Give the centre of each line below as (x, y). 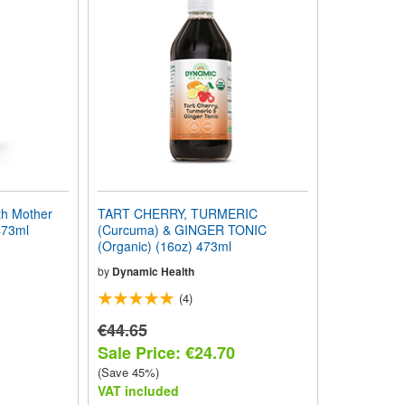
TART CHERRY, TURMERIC (177, 213)
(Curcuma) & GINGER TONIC (182, 230)
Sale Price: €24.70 (166, 353)
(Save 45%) (128, 372)
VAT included (138, 391)
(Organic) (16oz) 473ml (164, 246)
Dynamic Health (153, 271)
